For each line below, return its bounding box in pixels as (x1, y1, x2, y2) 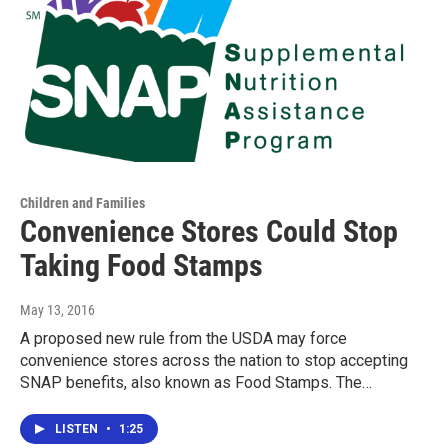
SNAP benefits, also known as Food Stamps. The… (20, 372, 372, 392)
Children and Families (20, 194, 145, 211)
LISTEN (55, 421, 101, 436)
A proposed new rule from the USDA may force (20, 328, 347, 348)
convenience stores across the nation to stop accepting (20, 350, 408, 370)
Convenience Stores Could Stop (20, 213, 398, 249)
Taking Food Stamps (20, 247, 263, 283)
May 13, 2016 (20, 301, 95, 318)
